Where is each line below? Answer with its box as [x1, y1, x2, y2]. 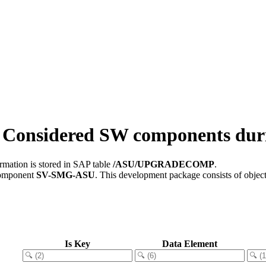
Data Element [162, 238, 217, 249]
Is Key [65, 238, 90, 249]
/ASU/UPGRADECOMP [113, 159, 214, 169]
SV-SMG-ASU [36, 169, 95, 180]
